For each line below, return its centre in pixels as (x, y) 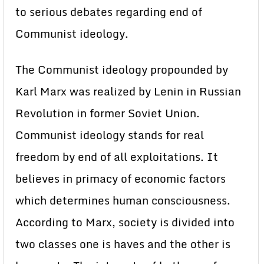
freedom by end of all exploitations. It (117, 157)
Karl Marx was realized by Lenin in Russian (128, 91)
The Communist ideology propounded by (122, 70)
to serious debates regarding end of (109, 12)
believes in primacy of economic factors (121, 179)
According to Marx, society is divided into (125, 222)
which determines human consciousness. (123, 200)
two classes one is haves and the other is (123, 244)
